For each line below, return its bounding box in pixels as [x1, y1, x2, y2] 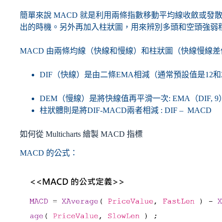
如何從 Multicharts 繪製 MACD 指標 [20, 129, 143, 138]
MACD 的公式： [20, 149, 78, 158]
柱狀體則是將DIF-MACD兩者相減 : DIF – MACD [40, 106, 212, 114]
